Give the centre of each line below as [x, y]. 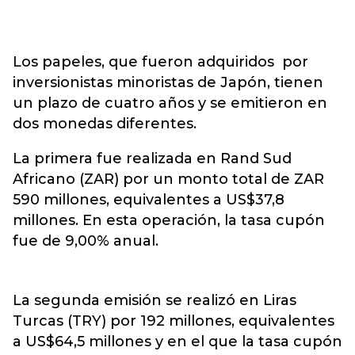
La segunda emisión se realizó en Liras [155, 300]
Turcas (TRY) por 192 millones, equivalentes [174, 321]
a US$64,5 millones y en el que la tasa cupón [177, 342]
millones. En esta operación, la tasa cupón [169, 220]
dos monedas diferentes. [105, 124]
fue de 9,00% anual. [86, 241]
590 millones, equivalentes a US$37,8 [149, 200]
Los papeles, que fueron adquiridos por [160, 62]
